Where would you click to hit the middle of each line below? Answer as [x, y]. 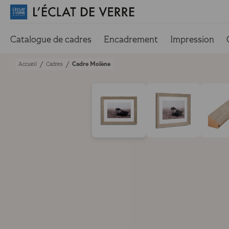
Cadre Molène [91, 64]
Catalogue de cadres [51, 39]
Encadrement [131, 39]
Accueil [28, 64]
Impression [192, 39]
